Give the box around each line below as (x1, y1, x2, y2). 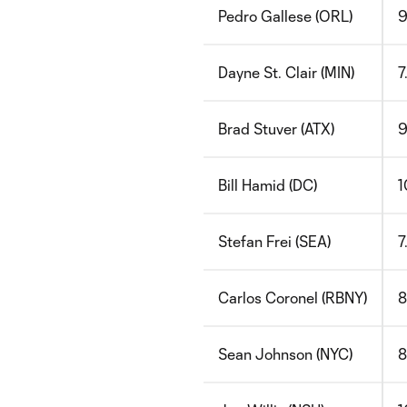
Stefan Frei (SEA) (218, 233, 331, 250)
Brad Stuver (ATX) (218, 120, 334, 137)
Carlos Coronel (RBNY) (218, 289, 367, 306)
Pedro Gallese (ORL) (218, 7, 352, 25)
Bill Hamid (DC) (218, 176, 317, 194)
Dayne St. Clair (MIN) (218, 64, 354, 81)
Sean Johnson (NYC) (218, 345, 352, 362)
